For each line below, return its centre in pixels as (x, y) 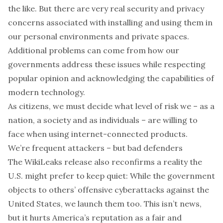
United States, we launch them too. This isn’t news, (105, 204)
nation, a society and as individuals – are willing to (103, 120)
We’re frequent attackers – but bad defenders (95, 148)
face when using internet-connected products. (98, 134)
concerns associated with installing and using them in (110, 22)
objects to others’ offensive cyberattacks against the (109, 190)
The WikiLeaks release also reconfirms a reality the (105, 162)
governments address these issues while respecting (107, 64)
